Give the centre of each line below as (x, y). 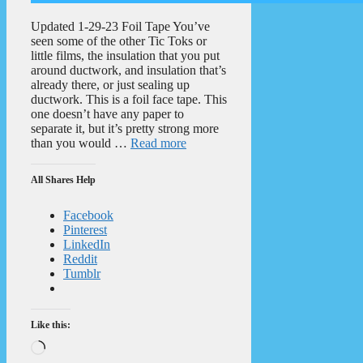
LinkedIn (87, 244)
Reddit (80, 258)
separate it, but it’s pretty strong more (125, 128)
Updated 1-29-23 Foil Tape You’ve (120, 26)
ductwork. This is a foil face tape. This (129, 99)
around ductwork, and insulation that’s (128, 70)
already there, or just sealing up (110, 84)
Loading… (73, 346)
